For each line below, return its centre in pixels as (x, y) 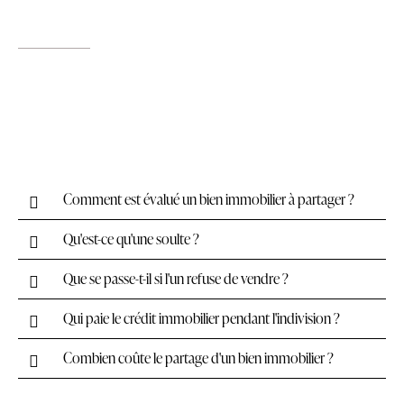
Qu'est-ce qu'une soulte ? (131, 239)
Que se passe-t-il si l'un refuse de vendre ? (176, 279)
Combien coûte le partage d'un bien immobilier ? (198, 358)
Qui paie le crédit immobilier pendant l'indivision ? (202, 319)
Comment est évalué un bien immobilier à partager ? (209, 200)
